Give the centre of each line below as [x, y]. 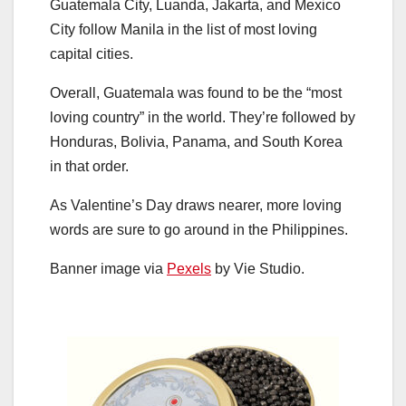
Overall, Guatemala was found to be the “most [196, 93]
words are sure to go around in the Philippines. [199, 230]
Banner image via [108, 269]
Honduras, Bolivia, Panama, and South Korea [196, 142]
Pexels [189, 269]
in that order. [89, 167]
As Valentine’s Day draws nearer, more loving [196, 206]
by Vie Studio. [258, 269]
